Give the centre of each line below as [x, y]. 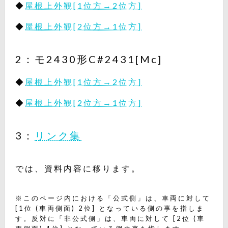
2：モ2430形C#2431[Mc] [89, 59]
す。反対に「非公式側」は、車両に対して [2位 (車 [110, 219]
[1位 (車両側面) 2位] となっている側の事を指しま [110, 208]
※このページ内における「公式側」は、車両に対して [113, 198]
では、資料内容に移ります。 [78, 168]
